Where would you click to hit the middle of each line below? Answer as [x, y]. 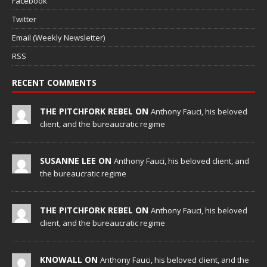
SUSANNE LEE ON [77, 160]
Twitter [24, 19]
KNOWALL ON [70, 259]
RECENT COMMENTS [54, 82]
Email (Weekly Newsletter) [58, 37]
